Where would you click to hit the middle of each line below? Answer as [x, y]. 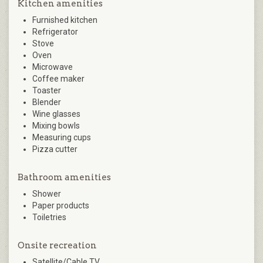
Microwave [53, 67]
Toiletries [49, 218]
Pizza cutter [55, 149]
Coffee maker [58, 79]
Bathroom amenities [64, 178]
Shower [47, 194]
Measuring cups [62, 138]
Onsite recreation [57, 246]
